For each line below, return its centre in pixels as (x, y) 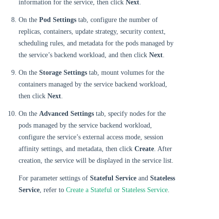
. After (163, 149)
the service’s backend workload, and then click (84, 55)
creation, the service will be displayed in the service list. (96, 161)
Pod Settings (58, 20)
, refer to (53, 190)
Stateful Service (113, 178)
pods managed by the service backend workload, (85, 125)
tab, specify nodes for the (130, 114)
